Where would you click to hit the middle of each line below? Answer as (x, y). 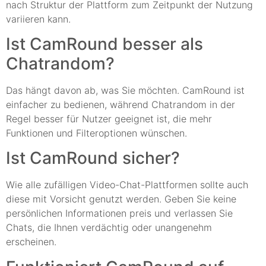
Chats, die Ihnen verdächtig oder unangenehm (109, 228)
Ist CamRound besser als (104, 44)
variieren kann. (38, 19)
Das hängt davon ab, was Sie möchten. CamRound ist (125, 90)
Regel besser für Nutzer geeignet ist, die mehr (109, 118)
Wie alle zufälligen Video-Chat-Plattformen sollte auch (127, 185)
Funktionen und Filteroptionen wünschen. (96, 133)
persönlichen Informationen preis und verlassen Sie (119, 213)
